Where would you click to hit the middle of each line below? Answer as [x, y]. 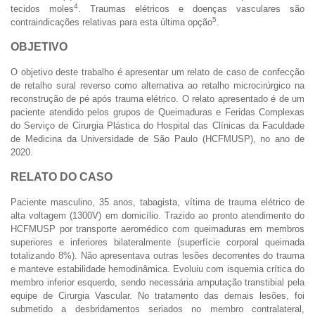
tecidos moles [42, 8]
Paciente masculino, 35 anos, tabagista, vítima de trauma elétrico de [157, 202]
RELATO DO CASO [62, 176]
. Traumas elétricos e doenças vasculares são [191, 8]
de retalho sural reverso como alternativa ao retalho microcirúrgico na [157, 85]
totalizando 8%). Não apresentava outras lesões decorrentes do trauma [157, 255]
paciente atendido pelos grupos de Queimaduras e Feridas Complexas [157, 112]
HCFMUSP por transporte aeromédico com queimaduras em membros [157, 229]
